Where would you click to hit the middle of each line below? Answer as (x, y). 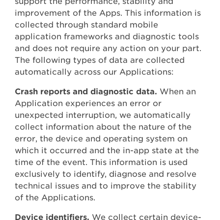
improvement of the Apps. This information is (108, 13)
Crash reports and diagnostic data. (86, 92)
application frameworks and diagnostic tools (107, 37)
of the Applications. (55, 198)
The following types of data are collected (100, 60)
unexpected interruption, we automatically (103, 115)
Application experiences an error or (88, 104)
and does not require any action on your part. (108, 49)
